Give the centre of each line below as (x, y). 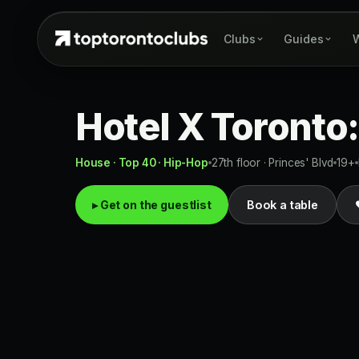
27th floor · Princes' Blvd (272, 163)
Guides (303, 39)
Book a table (282, 205)
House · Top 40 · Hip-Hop (142, 163)
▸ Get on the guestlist (152, 205)
